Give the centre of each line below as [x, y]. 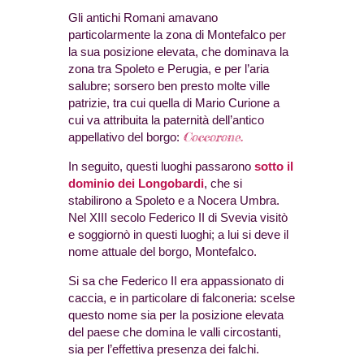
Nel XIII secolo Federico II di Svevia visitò [178, 218]
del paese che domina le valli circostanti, [175, 332]
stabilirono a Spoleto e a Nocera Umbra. [174, 201]
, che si [223, 184]
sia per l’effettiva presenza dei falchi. [164, 349]
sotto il [274, 167]
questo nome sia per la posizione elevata [176, 315]
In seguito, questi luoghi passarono [161, 167]
